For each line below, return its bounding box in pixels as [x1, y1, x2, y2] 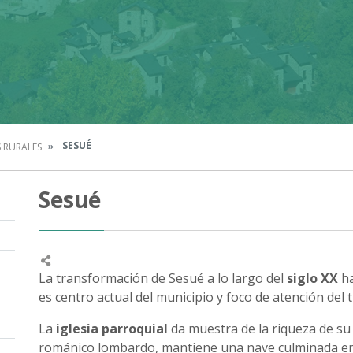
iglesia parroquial [56, 320, 168, 337]
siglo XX [284, 269, 341, 287]
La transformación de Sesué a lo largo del [39, 269, 284, 287]
